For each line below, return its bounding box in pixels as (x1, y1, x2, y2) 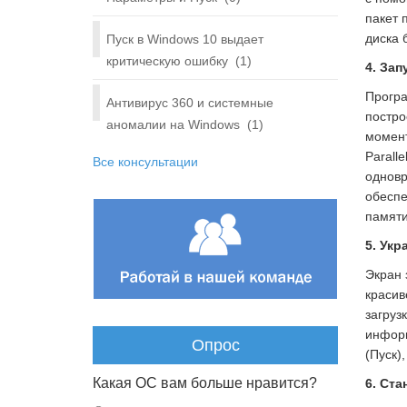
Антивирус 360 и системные (106, 95, 273, 110)
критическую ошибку (106, 54, 228, 68)
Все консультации (93, 154, 198, 169)
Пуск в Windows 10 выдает (106, 32, 263, 46)
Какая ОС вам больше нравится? (93, 375, 317, 391)
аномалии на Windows (106, 117, 240, 132)
